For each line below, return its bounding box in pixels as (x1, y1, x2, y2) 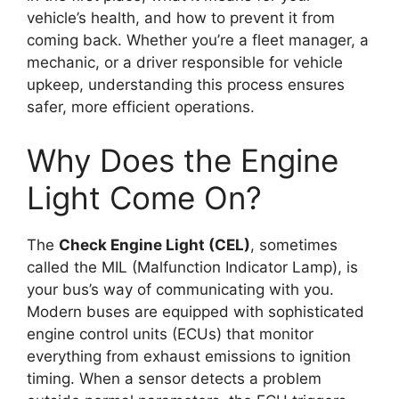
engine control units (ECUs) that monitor (27, 324, 313, 343)
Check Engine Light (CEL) (59, 235, 250, 254)
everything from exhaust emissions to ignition (27, 346, 351, 365)
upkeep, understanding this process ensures (27, 76, 345, 94)
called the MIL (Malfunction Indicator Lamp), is (27, 257, 358, 276)
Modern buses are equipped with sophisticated (27, 302, 364, 321)
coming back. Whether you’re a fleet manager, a (27, 31, 369, 50)
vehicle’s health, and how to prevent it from (27, 9, 335, 28)
